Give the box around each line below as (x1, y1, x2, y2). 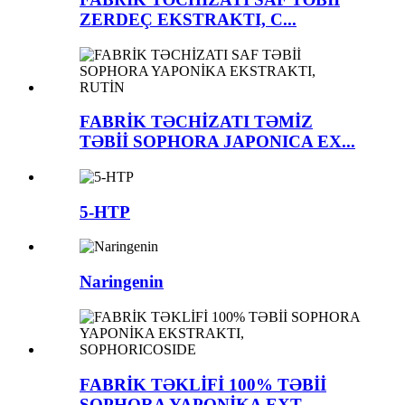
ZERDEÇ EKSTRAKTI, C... (80, 9, 297, 29)
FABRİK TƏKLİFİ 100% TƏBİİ (80, 374, 326, 394)
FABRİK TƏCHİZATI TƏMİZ (80, 112, 313, 132)
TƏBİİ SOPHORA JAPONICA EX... (80, 132, 355, 152)
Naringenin (80, 272, 164, 292)
